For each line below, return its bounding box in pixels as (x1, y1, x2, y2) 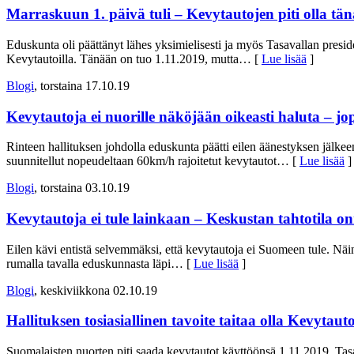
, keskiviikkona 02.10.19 (34, 283, 157, 297)
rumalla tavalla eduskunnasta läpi (6, 256, 171, 270)
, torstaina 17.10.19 (34, 78, 130, 92)
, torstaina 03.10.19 (34, 181, 130, 195)
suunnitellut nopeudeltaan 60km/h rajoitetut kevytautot (6, 154, 277, 168)
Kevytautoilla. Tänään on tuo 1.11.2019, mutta (6, 51, 239, 66)
